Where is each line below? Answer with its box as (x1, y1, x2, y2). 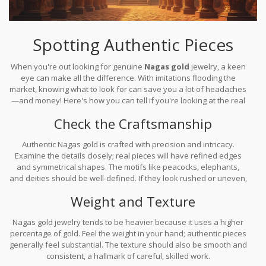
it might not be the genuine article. (67, 183, 189, 195)
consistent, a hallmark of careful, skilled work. (46, 250, 210, 261)
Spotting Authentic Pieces (33, 33, 233, 56)
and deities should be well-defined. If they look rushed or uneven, (9, 172, 247, 183)
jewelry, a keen (189, 61, 246, 72)
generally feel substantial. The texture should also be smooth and (9, 239, 247, 250)
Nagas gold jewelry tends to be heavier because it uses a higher (12, 216, 244, 227)
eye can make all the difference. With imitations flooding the (20, 72, 236, 83)
